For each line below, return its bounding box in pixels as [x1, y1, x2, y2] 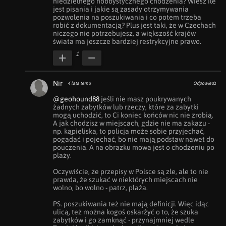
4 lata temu [68, 81, 91, 86]
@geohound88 [53, 95, 99, 103]
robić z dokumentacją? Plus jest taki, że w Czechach [53, 21, 216, 29]
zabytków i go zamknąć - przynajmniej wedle [53, 216, 194, 224]
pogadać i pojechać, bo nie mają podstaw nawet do [53, 135, 214, 143]
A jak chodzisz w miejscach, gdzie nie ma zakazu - [53, 119, 210, 127]
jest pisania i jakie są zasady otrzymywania [53, 5, 189, 13]
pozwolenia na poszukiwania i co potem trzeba [53, 13, 201, 21]
